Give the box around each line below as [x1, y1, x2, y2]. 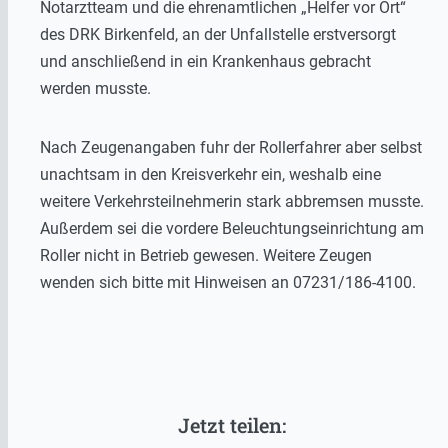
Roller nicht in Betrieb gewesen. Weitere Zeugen [40, 245, 372, 265]
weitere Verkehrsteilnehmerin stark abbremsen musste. [40, 191, 424, 211]
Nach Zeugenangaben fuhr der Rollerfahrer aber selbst [40, 137, 422, 157]
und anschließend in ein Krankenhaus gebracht [40, 51, 371, 71]
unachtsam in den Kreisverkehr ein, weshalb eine [40, 164, 381, 184]
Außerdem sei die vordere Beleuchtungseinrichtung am [40, 218, 424, 238]
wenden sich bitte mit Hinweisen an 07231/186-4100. [40, 272, 416, 292]
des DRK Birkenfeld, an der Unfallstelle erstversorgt [40, 24, 396, 44]
